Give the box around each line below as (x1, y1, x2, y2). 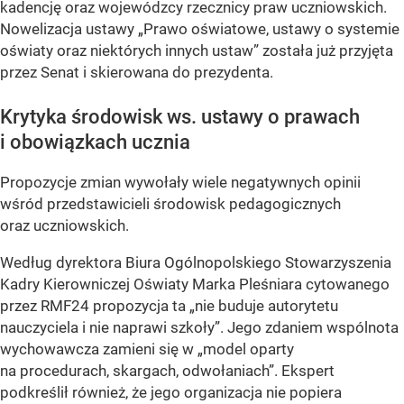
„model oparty (197, 339, 294, 358)
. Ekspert (274, 361, 335, 380)
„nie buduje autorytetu (189, 296, 338, 315)
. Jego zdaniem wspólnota (220, 317, 399, 336)
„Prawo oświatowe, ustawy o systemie (138, 20, 399, 39)
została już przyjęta (259, 41, 393, 60)
